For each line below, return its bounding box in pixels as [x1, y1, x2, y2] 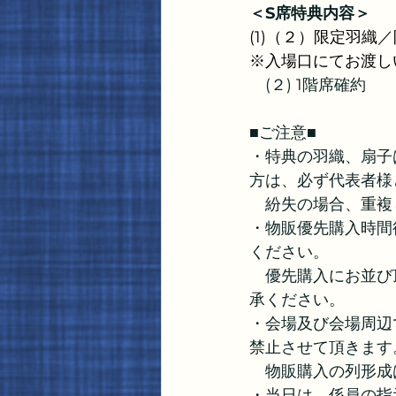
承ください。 [249, 290, 345, 309]
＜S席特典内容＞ [249, 4, 370, 23]
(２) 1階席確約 [249, 75, 366, 95]
